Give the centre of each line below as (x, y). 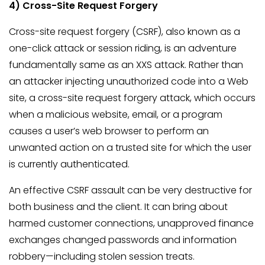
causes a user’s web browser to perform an (109, 131)
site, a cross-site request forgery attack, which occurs (132, 98)
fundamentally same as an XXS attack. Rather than (126, 65)
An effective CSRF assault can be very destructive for (130, 190)
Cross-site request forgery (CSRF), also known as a (125, 32)
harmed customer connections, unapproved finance (131, 223)
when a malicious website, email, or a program (116, 114)
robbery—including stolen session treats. (102, 256)
